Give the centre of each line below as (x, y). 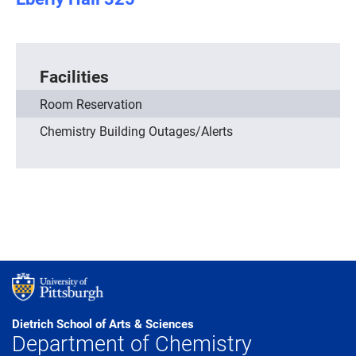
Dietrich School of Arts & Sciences (103, 323)
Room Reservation (91, 103)
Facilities (74, 76)
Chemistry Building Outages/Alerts (136, 130)
